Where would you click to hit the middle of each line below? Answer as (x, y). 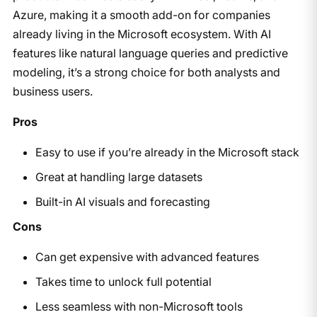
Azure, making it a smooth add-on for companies (141, 15)
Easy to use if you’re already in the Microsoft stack (167, 152)
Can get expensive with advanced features (147, 257)
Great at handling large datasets (119, 177)
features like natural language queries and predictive (150, 53)
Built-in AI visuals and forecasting (122, 201)
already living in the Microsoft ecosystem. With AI (142, 34)
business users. (52, 91)
